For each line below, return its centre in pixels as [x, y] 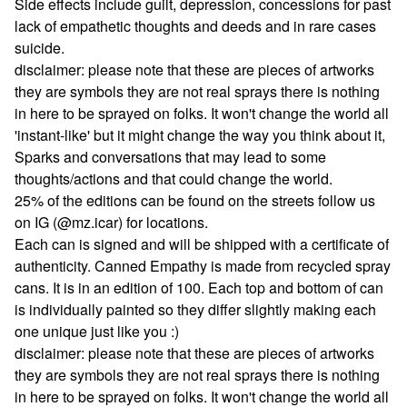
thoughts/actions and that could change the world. [174, 178]
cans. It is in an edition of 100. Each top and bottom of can [199, 287]
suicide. [40, 47]
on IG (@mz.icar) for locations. [111, 222]
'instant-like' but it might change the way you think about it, [200, 134]
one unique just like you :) [97, 331]
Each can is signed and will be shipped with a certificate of [202, 243]
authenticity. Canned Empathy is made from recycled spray [203, 265]
